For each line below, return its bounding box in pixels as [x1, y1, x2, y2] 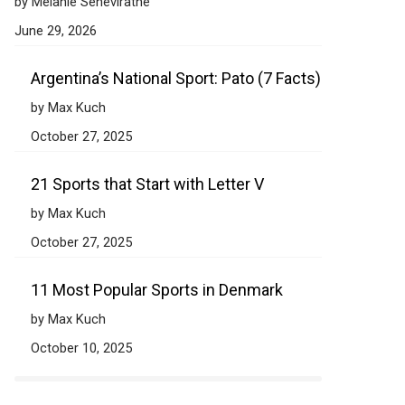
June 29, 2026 [14, 23, 97, 39]
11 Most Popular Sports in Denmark [31, 280, 283, 299]
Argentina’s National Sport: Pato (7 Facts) [31, 69, 321, 88]
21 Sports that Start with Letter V [31, 174, 264, 193]
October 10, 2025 [31, 340, 132, 356]
